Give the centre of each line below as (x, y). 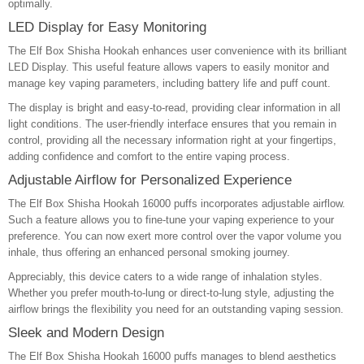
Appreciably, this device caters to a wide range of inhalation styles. (165, 277)
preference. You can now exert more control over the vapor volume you (175, 236)
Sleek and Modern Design (86, 333)
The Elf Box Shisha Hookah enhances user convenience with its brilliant (178, 51)
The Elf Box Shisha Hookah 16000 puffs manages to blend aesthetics (172, 356)
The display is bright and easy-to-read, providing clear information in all (174, 108)
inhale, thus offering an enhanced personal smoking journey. (149, 252)
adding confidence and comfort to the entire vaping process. (149, 156)
